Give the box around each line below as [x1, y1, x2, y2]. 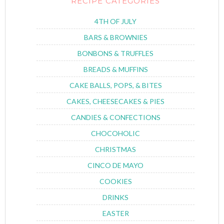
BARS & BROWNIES [83, 33, 147, 42]
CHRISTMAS [95, 145, 136, 154]
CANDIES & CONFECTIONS [70, 113, 160, 122]
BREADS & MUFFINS [83, 65, 148, 74]
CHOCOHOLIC [91, 129, 140, 138]
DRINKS [102, 193, 128, 202]
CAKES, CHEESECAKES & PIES [66, 97, 164, 106]
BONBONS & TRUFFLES [77, 49, 153, 58]
